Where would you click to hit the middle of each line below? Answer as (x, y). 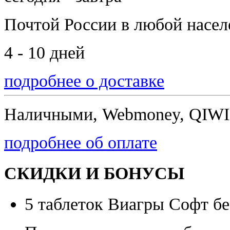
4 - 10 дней (44, 52)
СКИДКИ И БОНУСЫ (94, 173)
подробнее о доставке (84, 80)
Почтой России (63, 24)
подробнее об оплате (81, 142)
